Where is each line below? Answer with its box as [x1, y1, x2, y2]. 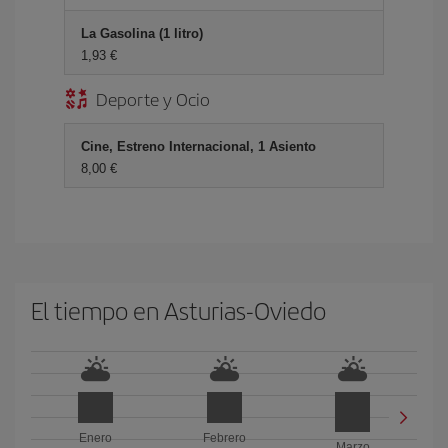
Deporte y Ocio [96, 86, 210, 111]
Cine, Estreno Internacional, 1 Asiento [81, 139, 316, 154]
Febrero [202, 430, 246, 445]
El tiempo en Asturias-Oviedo [31, 293, 326, 327]
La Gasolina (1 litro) [81, 26, 203, 41]
